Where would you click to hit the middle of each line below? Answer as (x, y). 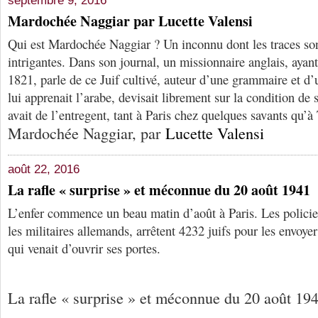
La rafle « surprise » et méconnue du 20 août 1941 (159, 190)
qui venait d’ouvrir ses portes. (84, 248)
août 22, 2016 (44, 170)
